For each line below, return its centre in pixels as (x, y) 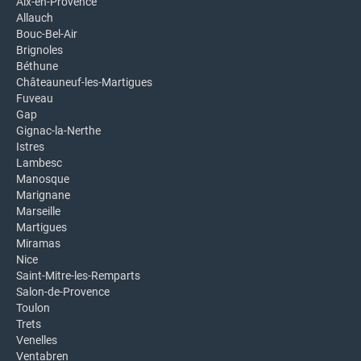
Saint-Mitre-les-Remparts (78, 276)
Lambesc (39, 163)
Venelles (37, 340)
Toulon (33, 308)
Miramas (38, 243)
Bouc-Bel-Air (47, 34)
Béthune (37, 66)
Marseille (38, 211)
